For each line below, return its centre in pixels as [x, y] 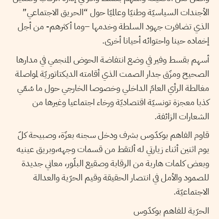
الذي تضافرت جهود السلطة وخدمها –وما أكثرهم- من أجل [113, 26]
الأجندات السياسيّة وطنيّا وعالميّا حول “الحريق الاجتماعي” [116, 12]
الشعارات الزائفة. [182, 116]
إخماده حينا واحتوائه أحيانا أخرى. [156, 41]
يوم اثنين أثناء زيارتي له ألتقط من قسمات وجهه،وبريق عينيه [113, 149]
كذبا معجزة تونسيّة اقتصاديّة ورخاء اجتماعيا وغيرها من [121, 102]
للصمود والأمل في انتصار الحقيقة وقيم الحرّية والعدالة [121, 177]
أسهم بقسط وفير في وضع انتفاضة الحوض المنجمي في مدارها [113, 59]
